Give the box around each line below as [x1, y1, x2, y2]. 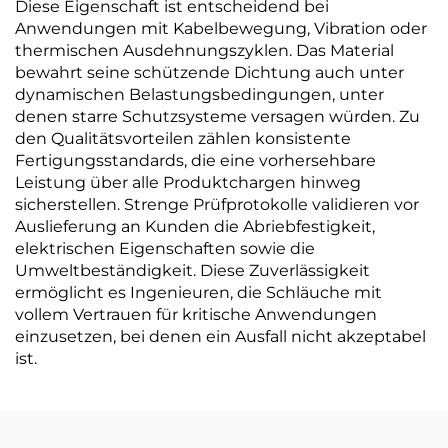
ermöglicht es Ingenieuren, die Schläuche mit [15, 282, 382, 302]
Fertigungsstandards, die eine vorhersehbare [15, 150, 376, 170]
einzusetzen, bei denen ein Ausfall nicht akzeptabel [15, 326, 426, 346]
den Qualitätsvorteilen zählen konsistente [15, 128, 351, 148]
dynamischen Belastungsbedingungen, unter [15, 84, 384, 104]
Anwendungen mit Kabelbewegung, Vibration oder [15, 18, 427, 38]
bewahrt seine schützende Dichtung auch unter [15, 62, 404, 82]
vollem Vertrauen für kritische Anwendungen [15, 304, 377, 324]
